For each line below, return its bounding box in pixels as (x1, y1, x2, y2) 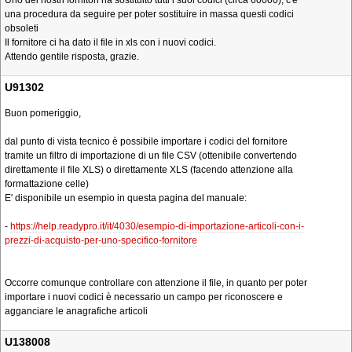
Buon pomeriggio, (5, 108, 81, 119)
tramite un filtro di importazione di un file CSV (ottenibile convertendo (5, 150, 297, 161)
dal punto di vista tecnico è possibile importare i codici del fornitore (5, 136, 288, 147)
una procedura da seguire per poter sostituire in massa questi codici (5, 9, 294, 20)
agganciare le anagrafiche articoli (5, 306, 148, 317)
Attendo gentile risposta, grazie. (5, 51, 139, 62)
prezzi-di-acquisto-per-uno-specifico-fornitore (5, 235, 197, 246)
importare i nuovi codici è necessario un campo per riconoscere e (5, 291, 283, 302)
